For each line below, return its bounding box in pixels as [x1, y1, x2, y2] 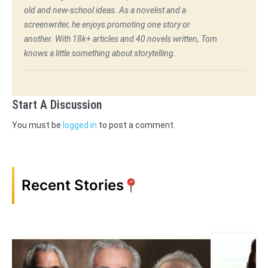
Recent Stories [22, 176, 124, 194]
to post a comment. [97, 120, 175, 130]
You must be [12, 120, 63, 130]
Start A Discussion [12, 98, 102, 112]
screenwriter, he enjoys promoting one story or [24, 20, 190, 30]
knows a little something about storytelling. [24, 48, 176, 59]
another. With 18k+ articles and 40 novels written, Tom [24, 34, 217, 44]
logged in [63, 120, 97, 130]
